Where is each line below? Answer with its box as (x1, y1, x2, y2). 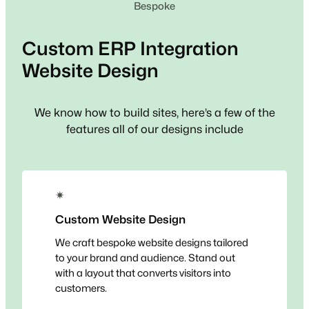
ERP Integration (98, 37, 239, 59)
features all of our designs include (66, 121, 243, 136)
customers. (55, 282, 107, 295)
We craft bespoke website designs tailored (55, 237, 248, 249)
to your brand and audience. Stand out (55, 252, 235, 264)
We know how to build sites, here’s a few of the (34, 105, 275, 119)
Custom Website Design (55, 212, 186, 227)
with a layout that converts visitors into (55, 267, 231, 279)
